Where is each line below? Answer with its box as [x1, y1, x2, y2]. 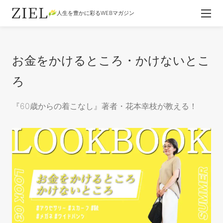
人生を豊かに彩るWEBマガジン [57, 9, 134, 17]
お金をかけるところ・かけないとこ [12, 53, 210, 68]
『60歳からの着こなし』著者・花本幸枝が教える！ [12, 101, 197, 111]
